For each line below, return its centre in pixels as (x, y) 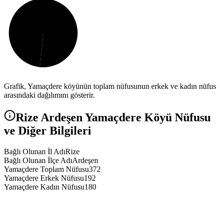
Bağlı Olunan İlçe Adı (38, 161)
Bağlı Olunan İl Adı (35, 152)
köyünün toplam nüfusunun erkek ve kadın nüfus (139, 86)
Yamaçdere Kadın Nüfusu (44, 187)
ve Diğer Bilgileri (48, 131)
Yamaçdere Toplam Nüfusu (46, 169)
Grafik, (16, 86)
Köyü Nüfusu (176, 118)
